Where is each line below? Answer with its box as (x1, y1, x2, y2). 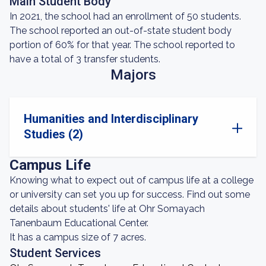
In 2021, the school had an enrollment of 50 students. (9, 11, 241, 22)
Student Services (9, 246, 101, 260)
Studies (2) (24, 127, 83, 141)
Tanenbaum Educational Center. (9, 217, 148, 229)
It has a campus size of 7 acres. (9, 232, 146, 243)
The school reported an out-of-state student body (9, 25, 232, 36)
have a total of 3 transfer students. (9, 53, 160, 65)
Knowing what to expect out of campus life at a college (9, 175, 254, 186)
